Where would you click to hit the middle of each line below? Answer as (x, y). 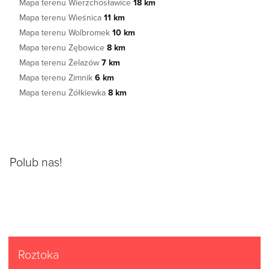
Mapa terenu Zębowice (63, 47)
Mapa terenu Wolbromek (66, 32)
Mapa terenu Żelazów (60, 62)
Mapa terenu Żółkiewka (64, 92)
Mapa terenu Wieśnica (62, 17)
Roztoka (38, 254)
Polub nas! (36, 162)
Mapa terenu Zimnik (57, 77)
